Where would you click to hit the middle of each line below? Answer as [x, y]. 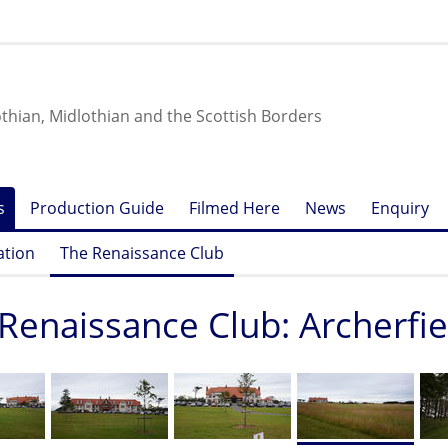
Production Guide [97, 208]
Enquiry [400, 208]
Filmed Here [234, 208]
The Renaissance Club [142, 253]
